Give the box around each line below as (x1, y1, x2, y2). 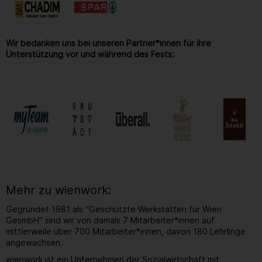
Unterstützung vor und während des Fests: (6, 49, 174, 60)
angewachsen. (6, 237, 63, 248)
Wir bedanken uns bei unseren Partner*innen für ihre (6, 38, 211, 49)
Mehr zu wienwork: (6, 183, 111, 198)
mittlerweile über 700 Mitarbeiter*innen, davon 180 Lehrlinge (6, 226, 246, 237)
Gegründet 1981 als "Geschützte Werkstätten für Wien (6, 204, 222, 215)
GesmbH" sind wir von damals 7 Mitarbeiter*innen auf (6, 215, 215, 226)
